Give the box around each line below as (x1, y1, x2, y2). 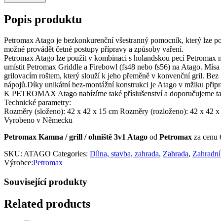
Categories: (53, 149, 90, 158)
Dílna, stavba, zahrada (90, 149, 159, 158)
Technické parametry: (4, 98, 71, 107)
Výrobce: (4, 158, 33, 167)
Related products (4, 197, 90, 210)
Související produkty (4, 176, 87, 187)
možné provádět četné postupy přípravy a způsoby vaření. (4, 44, 184, 53)
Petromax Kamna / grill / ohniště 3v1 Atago (4, 132, 149, 141)
